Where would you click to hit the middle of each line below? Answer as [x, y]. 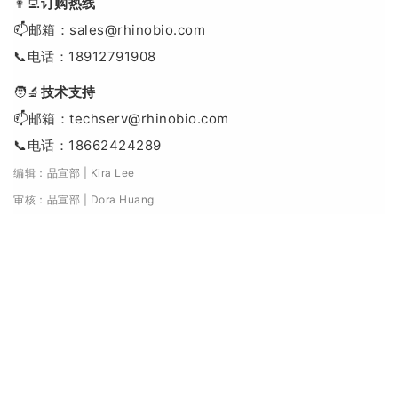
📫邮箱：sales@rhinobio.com [110, 30]
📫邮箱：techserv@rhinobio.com [121, 119]
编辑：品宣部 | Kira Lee [74, 173]
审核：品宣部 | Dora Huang [84, 200]
